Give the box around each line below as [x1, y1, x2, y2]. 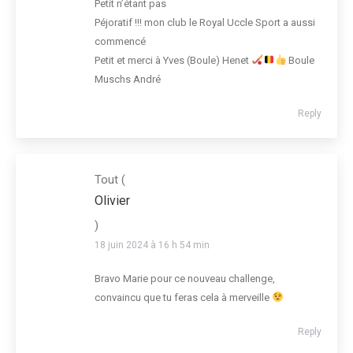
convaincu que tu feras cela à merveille [95, 291, 272, 303]
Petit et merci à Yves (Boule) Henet [95, 54, 251, 66]
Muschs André [95, 72, 161, 85]
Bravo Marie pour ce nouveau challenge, [95, 272, 275, 284]
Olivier [95, 192, 130, 208]
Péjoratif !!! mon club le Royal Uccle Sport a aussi [95, 16, 315, 28]
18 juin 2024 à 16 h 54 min [95, 239, 210, 251]
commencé [95, 35, 146, 47]
